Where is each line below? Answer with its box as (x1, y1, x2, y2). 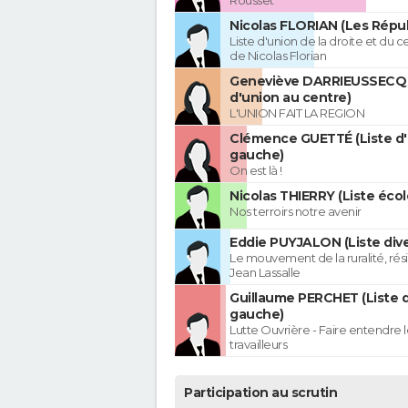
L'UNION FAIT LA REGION (229, 106, 364, 121)
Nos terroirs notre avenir (229, 204, 362, 219)
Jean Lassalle (229, 265, 301, 280)
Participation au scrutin (184, 384, 337, 402)
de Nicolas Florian (229, 48, 326, 64)
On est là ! (229, 163, 282, 178)
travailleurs (229, 337, 287, 352)
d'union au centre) (229, 89, 351, 107)
